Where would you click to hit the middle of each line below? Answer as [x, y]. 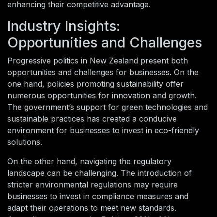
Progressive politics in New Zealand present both [98, 61]
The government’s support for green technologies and [108, 107]
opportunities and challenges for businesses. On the [103, 72]
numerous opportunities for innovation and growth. [102, 96]
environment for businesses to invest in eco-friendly [103, 131]
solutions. [25, 142]
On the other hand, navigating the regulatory [89, 162]
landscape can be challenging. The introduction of [100, 173]
